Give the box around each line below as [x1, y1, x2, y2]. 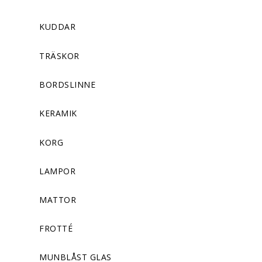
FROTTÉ [39, 223, 73, 235]
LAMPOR [39, 166, 75, 177]
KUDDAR [39, 20, 75, 32]
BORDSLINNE [39, 78, 95, 90]
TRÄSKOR [39, 50, 80, 61]
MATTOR [39, 194, 76, 206]
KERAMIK [39, 108, 77, 119]
